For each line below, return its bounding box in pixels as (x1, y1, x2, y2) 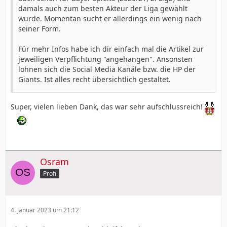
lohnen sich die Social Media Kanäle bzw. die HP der (18, 64, 196, 74)
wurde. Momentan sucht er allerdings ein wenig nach (18, 13, 202, 23)
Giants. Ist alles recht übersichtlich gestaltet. (18, 74, 171, 84)
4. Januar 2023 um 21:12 (11, 205, 79, 214)
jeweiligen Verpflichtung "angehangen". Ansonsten (18, 54, 193, 64)
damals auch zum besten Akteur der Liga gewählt (18, 3, 187, 13)
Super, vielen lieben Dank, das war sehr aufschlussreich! (11, 101, 205, 111)
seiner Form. (18, 23, 61, 33)
